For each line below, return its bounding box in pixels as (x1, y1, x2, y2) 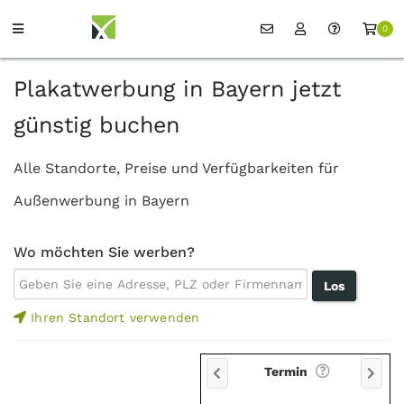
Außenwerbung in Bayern (14, 192, 189, 209)
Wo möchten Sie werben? (14, 243, 195, 261)
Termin (264, 364, 311, 379)
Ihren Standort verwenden (26, 310, 200, 325)
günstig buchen (14, 112, 179, 138)
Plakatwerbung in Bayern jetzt (14, 76, 341, 102)
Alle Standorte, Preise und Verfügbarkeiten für (14, 160, 339, 177)
